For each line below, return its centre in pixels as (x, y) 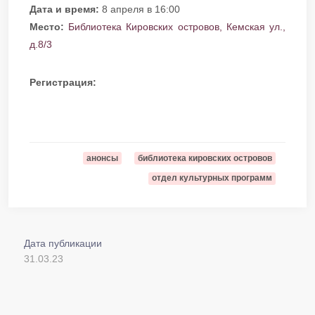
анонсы (102, 158)
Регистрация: (63, 82)
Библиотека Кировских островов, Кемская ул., (177, 26)
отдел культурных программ (212, 178)
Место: (47, 26)
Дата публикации (63, 243)
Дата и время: (64, 9)
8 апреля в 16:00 (140, 9)
